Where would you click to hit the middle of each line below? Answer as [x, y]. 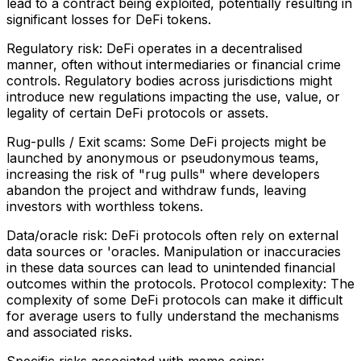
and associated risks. [69, 332]
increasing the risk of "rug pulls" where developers [163, 174]
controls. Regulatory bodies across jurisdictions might [169, 81]
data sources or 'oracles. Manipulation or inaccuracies [174, 252]
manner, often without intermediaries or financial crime [174, 65]
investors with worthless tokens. [105, 207]
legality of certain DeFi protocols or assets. [137, 113]
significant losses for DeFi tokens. [109, 20]
